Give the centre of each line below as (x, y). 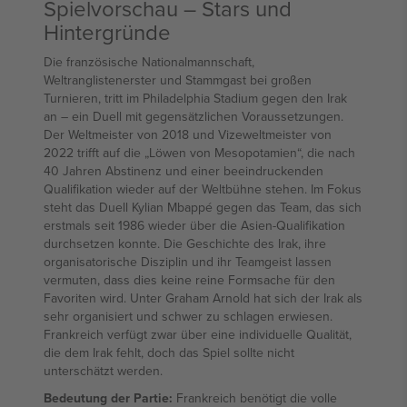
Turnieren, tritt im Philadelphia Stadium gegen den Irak (195, 98)
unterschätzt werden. (103, 371)
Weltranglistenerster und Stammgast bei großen (178, 80)
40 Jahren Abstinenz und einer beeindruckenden (184, 171)
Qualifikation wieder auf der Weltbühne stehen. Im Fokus (203, 189)
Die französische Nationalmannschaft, (149, 62)
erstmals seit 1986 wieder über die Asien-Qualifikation (194, 225)
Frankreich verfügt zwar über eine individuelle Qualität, (198, 334)
